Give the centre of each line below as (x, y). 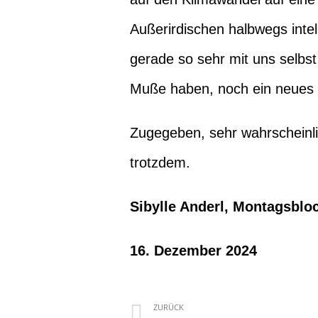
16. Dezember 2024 (193, 251)
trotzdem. (160, 163)
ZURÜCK (169, 307)
